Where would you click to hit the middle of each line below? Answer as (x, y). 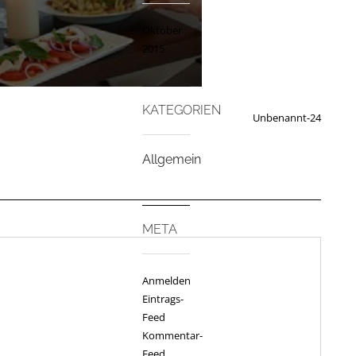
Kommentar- (172, 335)
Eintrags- (163, 299)
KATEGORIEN (182, 110)
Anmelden (166, 281)
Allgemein (172, 159)
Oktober (162, 30)
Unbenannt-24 (287, 118)
